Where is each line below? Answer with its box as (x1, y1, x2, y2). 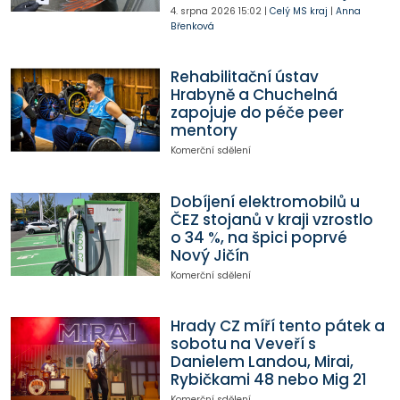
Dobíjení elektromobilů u (170, 190, 360, 212)
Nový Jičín (170, 244, 249, 266)
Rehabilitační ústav (170, 66, 319, 88)
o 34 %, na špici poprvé (170, 226, 347, 248)
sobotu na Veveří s (170, 332, 316, 354)
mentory (170, 120, 237, 142)
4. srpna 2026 (170, 4, 236, 18)
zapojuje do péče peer (170, 102, 344, 124)
